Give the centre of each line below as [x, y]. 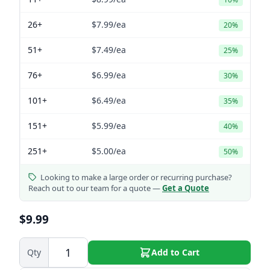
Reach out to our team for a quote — [95, 188]
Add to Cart [175, 252]
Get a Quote [186, 188]
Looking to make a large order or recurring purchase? [136, 177]
